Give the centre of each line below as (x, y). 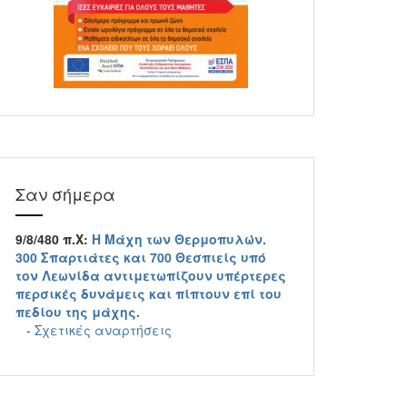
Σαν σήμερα (65, 194)
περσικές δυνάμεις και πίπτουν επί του (149, 293)
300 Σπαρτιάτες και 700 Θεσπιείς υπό (141, 257)
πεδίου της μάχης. (78, 312)
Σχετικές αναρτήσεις (103, 330)
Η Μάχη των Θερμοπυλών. (179, 239)
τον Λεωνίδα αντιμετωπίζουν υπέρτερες (151, 275)
